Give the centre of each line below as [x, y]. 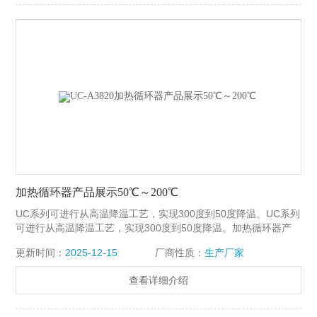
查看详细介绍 [158, 281]
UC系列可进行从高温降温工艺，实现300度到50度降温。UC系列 [158, 214]
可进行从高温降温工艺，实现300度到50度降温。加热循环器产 [154, 228]
